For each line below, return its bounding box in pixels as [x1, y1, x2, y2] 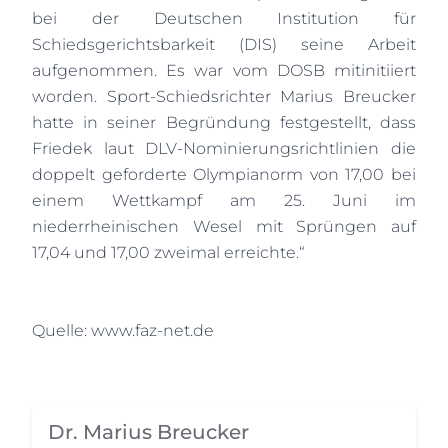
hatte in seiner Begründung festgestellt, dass [32, 113, 416, 132]
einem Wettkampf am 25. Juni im [32, 191, 416, 210]
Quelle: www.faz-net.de [32, 321, 214, 340]
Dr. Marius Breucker [48, 420, 249, 444]
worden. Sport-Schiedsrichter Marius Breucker [32, 87, 416, 106]
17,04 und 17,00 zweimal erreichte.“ [32, 243, 305, 262]
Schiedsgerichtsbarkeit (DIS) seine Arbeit [32, 35, 416, 54]
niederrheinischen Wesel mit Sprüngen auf [32, 217, 416, 236]
